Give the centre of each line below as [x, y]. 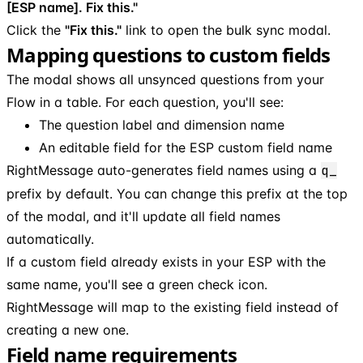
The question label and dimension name [162, 124]
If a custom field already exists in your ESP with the [166, 261]
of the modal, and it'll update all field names [143, 216]
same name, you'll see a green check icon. [137, 284]
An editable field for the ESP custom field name [186, 147]
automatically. [50, 239]
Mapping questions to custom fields [169, 54]
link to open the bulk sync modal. [226, 30]
